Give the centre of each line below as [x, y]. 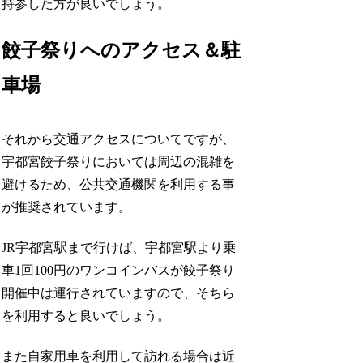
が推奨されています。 [67, 207]
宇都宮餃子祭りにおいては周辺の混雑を [119, 161]
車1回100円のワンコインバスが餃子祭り [119, 270]
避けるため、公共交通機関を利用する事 [119, 184]
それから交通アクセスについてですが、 [119, 139]
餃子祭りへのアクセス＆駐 [122, 51]
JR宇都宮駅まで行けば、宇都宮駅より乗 [119, 247]
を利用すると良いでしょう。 [86, 315]
